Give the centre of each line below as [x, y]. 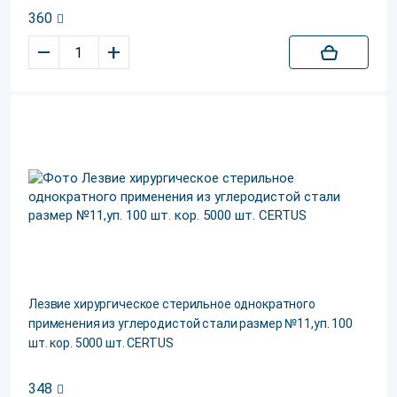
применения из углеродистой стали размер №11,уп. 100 [191, 323]
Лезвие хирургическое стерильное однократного [172, 304]
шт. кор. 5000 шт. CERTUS [101, 343]
